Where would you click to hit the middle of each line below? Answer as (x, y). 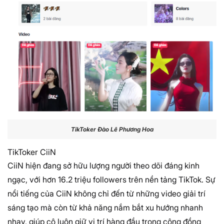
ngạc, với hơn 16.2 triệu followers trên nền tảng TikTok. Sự (111, 180)
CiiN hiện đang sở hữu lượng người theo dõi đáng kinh (103, 166)
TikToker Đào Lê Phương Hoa (112, 129)
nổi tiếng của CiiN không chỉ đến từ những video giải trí (106, 194)
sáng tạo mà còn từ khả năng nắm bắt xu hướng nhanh (105, 208)
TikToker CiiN (32, 152)
